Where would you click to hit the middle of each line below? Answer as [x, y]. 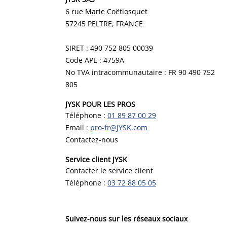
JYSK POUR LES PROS [100, 104]
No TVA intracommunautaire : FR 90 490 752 [140, 72]
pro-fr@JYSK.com [119, 127]
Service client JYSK [96, 159]
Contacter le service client [109, 171]
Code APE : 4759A [95, 60]
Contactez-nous [92, 140]
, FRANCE [127, 24]
